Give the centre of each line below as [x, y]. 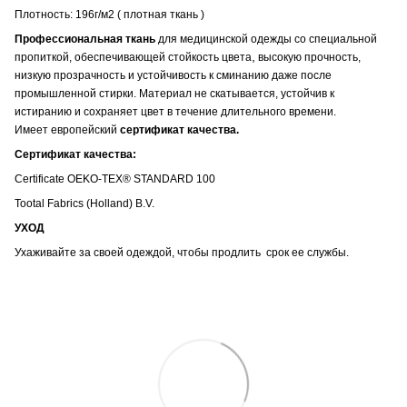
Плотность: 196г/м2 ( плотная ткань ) [109, 14]
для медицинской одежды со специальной [266, 39]
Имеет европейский [67, 129]
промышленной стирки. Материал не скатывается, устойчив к [174, 93]
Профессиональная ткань [85, 39]
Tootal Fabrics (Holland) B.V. [84, 203]
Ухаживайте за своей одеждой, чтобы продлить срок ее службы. [182, 252]
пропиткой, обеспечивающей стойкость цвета [133, 57]
